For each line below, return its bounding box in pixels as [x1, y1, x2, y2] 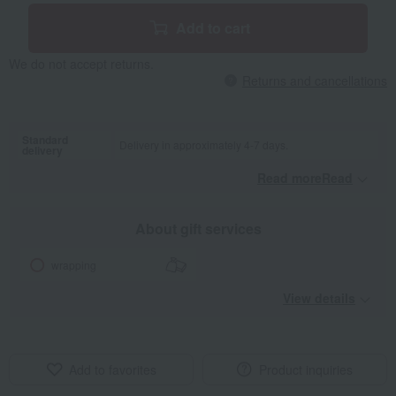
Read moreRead [257, 169, 353, 187]
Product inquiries [259, 361, 353, 379]
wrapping [51, 257, 97, 273]
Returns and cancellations [242, 72, 387, 90]
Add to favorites [68, 361, 156, 379]
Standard [22, 132, 68, 148]
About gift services [134, 218, 262, 240]
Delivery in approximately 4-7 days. [119, 137, 288, 153]
